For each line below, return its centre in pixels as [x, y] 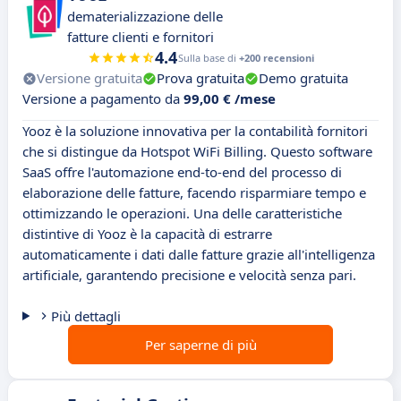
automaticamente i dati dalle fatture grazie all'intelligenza [199, 255]
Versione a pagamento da [103, 99]
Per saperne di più [200, 345]
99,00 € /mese [230, 99]
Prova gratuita [200, 78]
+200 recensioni [276, 58]
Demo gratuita [303, 78]
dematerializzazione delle [145, 17]
